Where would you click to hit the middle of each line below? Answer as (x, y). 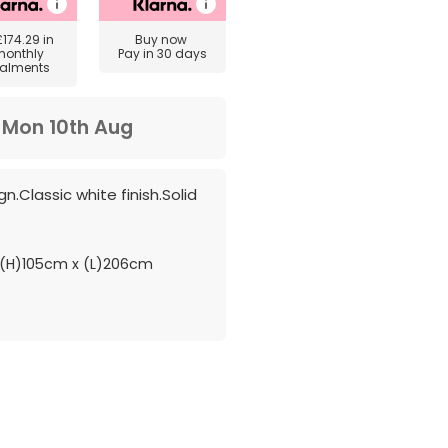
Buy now (162, 39)
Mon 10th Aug (67, 127)
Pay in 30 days (162, 53)
